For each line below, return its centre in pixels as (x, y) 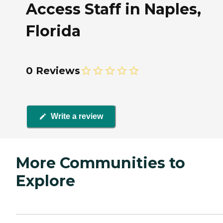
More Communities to (101, 163)
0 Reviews (53, 70)
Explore (46, 181)
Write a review (77, 116)
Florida (53, 31)
